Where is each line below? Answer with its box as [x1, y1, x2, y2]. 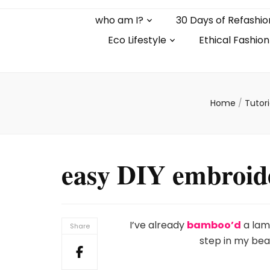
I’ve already [130, 218, 187, 232]
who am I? [95, 13, 143, 27]
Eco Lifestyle [108, 33, 166, 47]
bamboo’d [187, 218, 242, 232]
